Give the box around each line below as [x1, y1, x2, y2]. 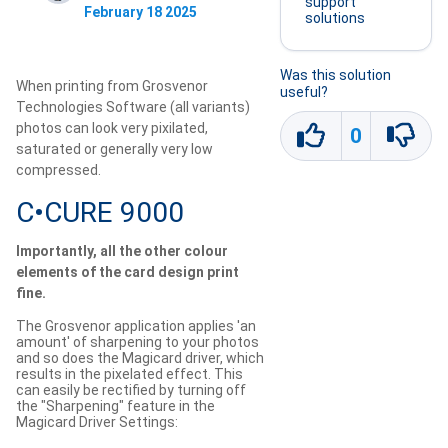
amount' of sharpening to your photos [16, 333, 259, 350]
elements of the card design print [16, 263, 239, 280]
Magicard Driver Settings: [16, 413, 178, 430]
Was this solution [280, 66, 391, 83]
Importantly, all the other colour [16, 242, 228, 259]
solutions [305, 9, 365, 26]
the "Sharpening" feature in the [16, 397, 215, 414]
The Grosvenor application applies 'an [16, 317, 256, 334]
